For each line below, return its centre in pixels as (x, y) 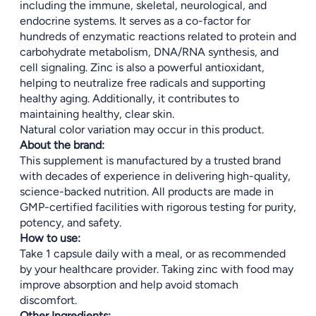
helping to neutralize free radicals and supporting (142, 83)
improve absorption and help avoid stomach (129, 285)
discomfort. (48, 300)
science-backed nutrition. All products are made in (147, 192)
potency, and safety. (71, 223)
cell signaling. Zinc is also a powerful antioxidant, (142, 67)
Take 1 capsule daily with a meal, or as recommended (153, 254)
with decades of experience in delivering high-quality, (155, 176)
